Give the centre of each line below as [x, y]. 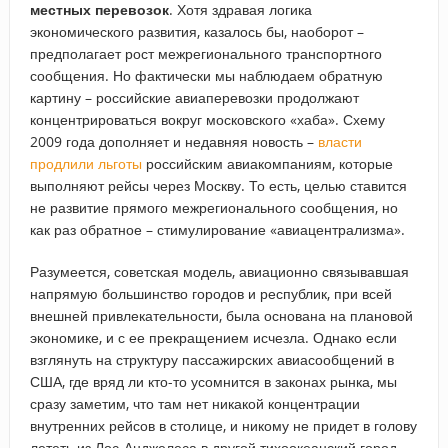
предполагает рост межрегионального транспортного [205, 53]
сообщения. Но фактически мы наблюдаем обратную [206, 75]
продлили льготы [85, 163]
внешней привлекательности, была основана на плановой [221, 315]
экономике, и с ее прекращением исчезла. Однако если [213, 337]
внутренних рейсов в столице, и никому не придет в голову [223, 425]
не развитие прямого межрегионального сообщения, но [213, 207]
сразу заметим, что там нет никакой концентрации [194, 403]
